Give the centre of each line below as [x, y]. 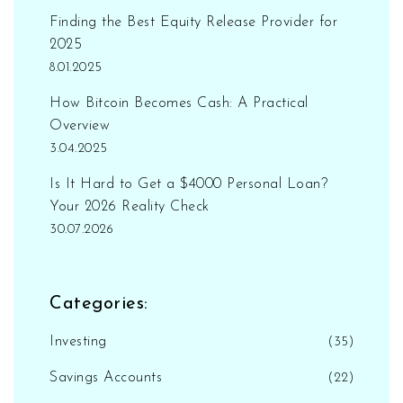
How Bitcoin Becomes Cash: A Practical [179, 103]
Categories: [99, 304]
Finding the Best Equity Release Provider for [193, 22]
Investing [78, 341]
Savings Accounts [106, 377]
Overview [80, 125]
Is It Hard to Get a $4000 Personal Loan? [188, 184]
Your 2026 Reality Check [130, 206]
